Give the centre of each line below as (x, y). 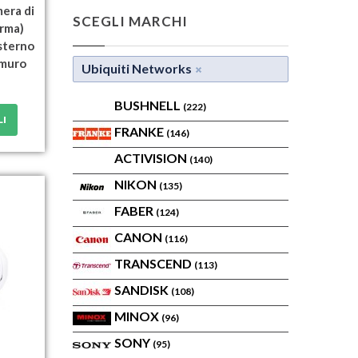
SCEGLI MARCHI (131, 21)
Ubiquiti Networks (137, 68)
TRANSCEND (154, 263)
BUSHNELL (149, 105)
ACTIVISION (152, 158)
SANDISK (143, 290)
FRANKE (140, 131)
